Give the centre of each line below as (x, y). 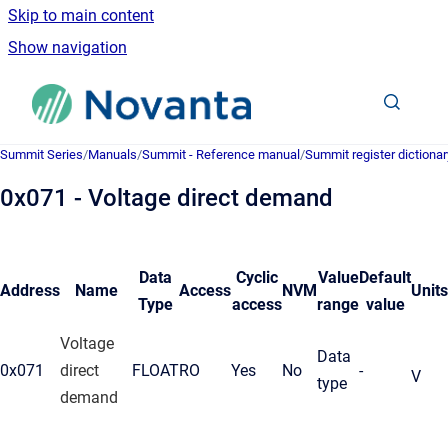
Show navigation (67, 47)
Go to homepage (327, 90)
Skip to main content (81, 15)
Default (385, 277)
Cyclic (256, 277)
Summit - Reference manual (221, 154)
